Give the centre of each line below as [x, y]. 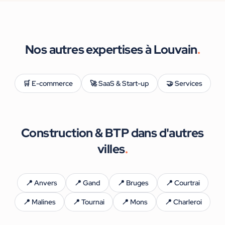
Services [188, 84]
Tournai [93, 202]
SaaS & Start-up [124, 84]
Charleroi [188, 202]
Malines [44, 202]
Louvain [175, 50]
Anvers [45, 183]
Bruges [137, 183]
